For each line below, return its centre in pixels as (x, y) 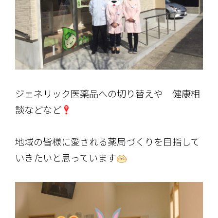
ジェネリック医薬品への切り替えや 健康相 (108, 94)
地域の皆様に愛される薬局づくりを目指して (108, 142)
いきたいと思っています (66, 158)
